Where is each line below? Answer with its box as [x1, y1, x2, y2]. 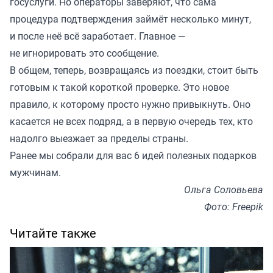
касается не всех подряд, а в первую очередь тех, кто [10, 114, 253, 128]
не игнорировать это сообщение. [10, 46, 159, 60]
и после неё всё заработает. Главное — [10, 29, 186, 43]
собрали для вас [56, 148, 132, 162]
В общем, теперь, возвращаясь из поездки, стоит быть [10, 63, 258, 77]
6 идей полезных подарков [132, 148, 257, 162]
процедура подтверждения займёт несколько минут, [10, 12, 251, 26]
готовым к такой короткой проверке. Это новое [10, 80, 229, 94]
